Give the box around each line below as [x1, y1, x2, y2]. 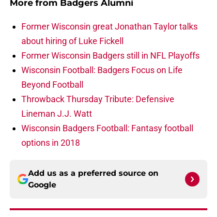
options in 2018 [21, 138, 80, 148]
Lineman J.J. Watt [21, 108, 92, 119]
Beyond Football [21, 79, 83, 90]
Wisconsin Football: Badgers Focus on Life [21, 65, 183, 76]
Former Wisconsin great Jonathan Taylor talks [21, 21, 198, 32]
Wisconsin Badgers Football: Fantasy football [21, 123, 193, 134]
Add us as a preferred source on [28, 169, 158, 178]
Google [28, 180, 56, 190]
